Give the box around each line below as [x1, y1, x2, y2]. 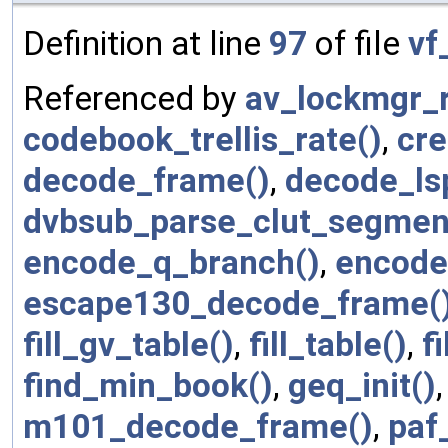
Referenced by [23, 78, 245, 118]
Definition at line [23, 23, 269, 63]
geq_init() [288, 365, 436, 405]
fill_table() [249, 324, 407, 364]
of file [307, 23, 408, 63]
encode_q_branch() [23, 242, 320, 282]
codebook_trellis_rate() [23, 119, 382, 159]
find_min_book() [23, 365, 273, 405]
